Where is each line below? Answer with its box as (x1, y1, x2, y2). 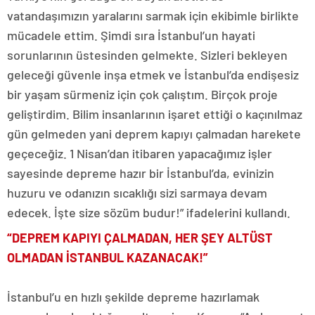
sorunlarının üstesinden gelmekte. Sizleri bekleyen (7, 47, 288, 63)
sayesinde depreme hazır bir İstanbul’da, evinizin (7, 165, 274, 181)
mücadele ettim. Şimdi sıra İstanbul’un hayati (7, 27, 255, 44)
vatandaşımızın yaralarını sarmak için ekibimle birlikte (7, 8, 299, 24)
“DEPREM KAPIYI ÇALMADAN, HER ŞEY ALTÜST (7, 230, 273, 246)
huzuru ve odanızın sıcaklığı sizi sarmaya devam (7, 185, 267, 201)
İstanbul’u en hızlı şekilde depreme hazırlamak (7, 289, 259, 305)
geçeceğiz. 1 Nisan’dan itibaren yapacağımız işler (7, 146, 272, 162)
